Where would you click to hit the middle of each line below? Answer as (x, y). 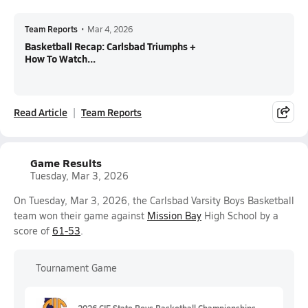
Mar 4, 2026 (110, 29)
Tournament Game (76, 268)
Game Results (66, 163)
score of (33, 231)
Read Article (41, 112)
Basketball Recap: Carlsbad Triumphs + (110, 46)
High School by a (240, 216)
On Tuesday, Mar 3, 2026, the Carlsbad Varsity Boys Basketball (154, 200)
